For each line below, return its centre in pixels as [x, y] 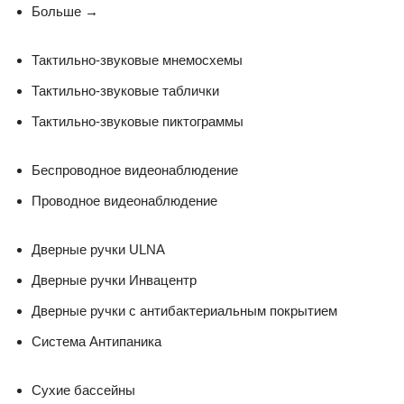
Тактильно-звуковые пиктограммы [138, 121]
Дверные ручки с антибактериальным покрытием [184, 310]
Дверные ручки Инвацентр [114, 280]
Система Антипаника [96, 341]
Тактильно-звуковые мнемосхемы [137, 60]
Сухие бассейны [83, 390]
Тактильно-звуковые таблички [125, 90]
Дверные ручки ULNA [98, 249]
